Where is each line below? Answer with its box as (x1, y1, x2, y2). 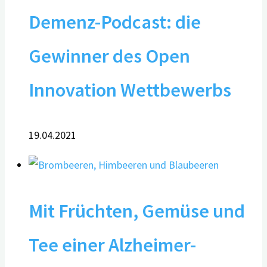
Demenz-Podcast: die (29, 9, 201, 34)
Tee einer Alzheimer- (29, 232, 196, 257)
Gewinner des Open (29, 43, 190, 68)
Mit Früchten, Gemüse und (29, 198, 245, 223)
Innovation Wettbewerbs (29, 77, 231, 102)
